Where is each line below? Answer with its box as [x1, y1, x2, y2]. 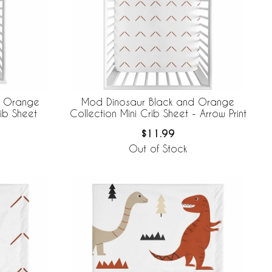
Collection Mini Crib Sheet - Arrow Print [69, 107, 246, 120]
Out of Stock [129, 143, 187, 155]
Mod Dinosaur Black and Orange [81, 96, 234, 108]
